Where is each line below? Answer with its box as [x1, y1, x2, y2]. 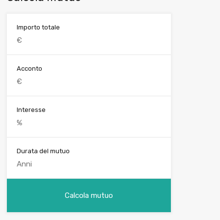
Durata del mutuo [16, 147, 70, 155]
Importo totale [16, 24, 60, 31]
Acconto [16, 65, 42, 73]
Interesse [16, 106, 46, 114]
